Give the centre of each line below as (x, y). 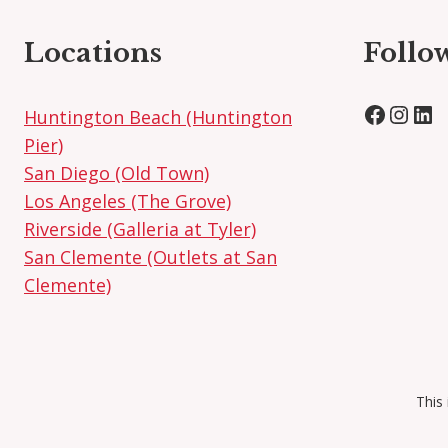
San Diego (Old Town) (116, 173)
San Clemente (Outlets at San (150, 257)
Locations (93, 53)
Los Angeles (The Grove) (127, 201)
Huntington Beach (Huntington (158, 117)
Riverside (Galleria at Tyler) (140, 229)
